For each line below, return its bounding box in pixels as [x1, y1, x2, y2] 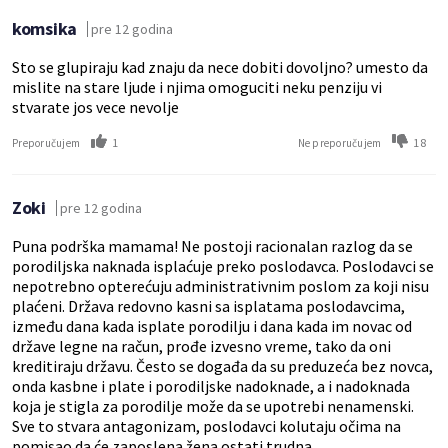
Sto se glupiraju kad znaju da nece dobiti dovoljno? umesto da [12, 57, 428, 77]
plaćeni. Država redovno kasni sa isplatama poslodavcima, [12, 296, 405, 316]
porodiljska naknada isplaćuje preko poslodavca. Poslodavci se [12, 256, 434, 276]
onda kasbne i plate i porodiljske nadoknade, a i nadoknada [12, 376, 410, 396]
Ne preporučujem [297, 135, 382, 150]
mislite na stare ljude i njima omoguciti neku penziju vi [12, 77, 382, 97]
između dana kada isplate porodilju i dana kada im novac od [12, 316, 412, 336]
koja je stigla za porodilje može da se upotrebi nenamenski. [12, 396, 414, 416]
